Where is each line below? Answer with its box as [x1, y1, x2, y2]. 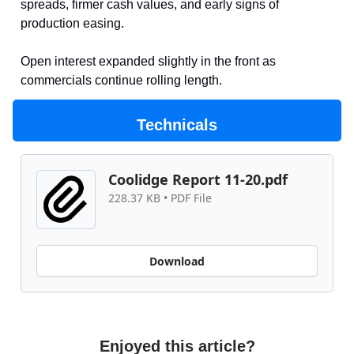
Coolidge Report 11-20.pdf [108, 170, 288, 190]
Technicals [137, 116, 217, 134]
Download [149, 253, 205, 269]
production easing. [21, 17, 124, 31]
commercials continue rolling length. [21, 73, 222, 88]
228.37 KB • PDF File [108, 190, 212, 206]
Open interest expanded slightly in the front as [21, 55, 276, 69]
